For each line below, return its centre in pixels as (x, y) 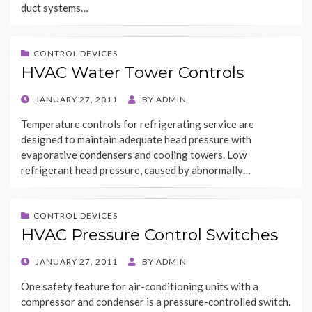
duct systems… (55, 8)
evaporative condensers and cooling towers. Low (134, 155)
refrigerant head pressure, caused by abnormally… (136, 170)
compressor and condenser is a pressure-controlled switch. (156, 302)
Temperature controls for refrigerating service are (138, 124)
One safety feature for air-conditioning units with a (140, 287)
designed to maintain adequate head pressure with (136, 140)
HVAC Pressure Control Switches (149, 235)
